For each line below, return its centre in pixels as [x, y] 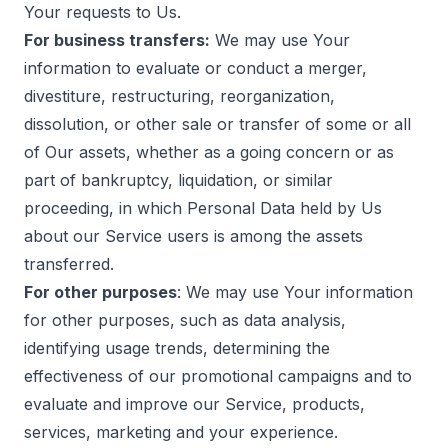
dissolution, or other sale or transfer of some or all [217, 124]
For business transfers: [117, 40]
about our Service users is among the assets [193, 236]
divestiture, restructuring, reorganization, [179, 96]
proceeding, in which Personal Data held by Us [203, 208]
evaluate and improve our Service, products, [194, 404]
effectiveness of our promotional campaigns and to [218, 376]
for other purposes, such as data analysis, [185, 320]
